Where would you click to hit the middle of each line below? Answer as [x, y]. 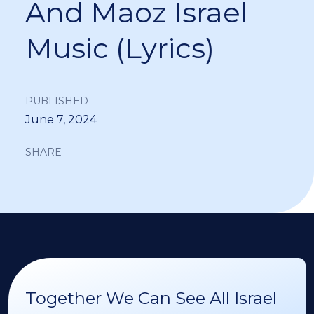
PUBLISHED [57, 101]
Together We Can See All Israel [151, 298]
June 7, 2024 [61, 119]
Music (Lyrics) [120, 48]
